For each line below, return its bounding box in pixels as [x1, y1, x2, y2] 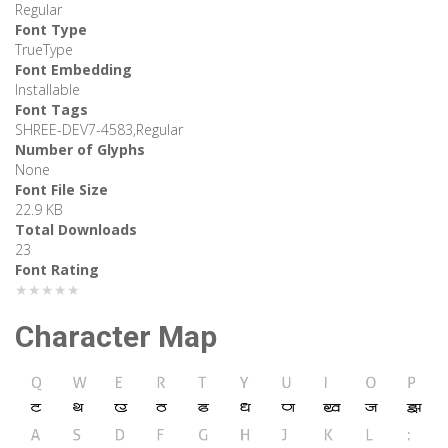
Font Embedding [15, 60, 132, 80]
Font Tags [15, 100, 88, 120]
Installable [15, 80, 80, 100]
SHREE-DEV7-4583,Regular [15, 120, 183, 140]
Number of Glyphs [15, 140, 145, 160]
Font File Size [15, 180, 108, 200]
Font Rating [15, 260, 99, 280]
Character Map [15, 319, 217, 355]
